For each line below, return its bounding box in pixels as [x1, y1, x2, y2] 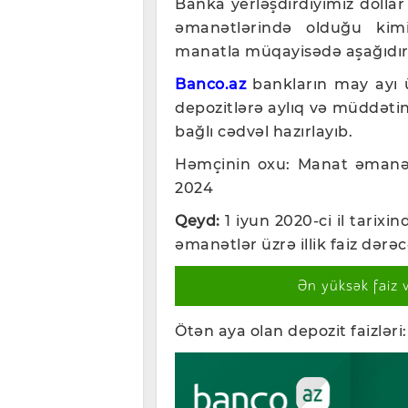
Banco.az [175, 76, 246, 94]
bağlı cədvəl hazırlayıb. [175, 123, 357, 141]
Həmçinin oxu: [175, 156, 298, 174]
